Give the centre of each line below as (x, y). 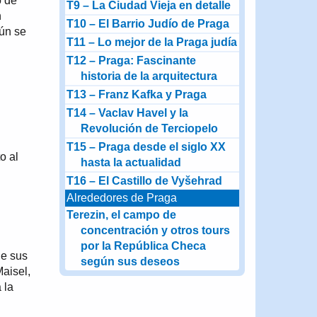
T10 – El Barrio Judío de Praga (148, 24)
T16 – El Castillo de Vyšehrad (144, 181)
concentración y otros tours (155, 230)
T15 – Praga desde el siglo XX (146, 147)
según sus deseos (130, 261)
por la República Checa (143, 246)
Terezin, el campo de (121, 215)
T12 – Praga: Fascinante (131, 60)
